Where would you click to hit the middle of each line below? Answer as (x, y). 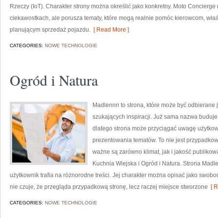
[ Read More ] (110, 30)
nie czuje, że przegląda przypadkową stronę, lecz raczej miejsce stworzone (109, 187)
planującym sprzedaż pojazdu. (50, 30)
